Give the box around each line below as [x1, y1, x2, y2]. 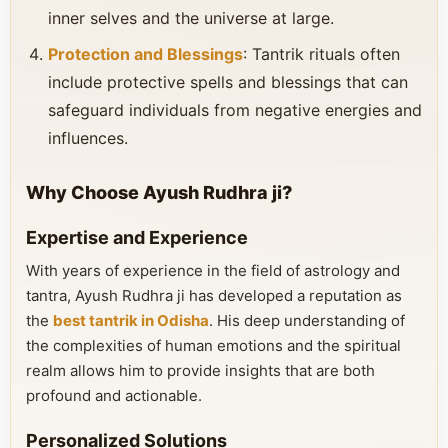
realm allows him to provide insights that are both [26, 361, 375, 380]
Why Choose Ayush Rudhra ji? [26, 182, 292, 203]
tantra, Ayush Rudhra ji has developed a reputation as [26, 286, 402, 305]
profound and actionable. [26, 386, 202, 405]
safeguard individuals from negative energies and [48, 100, 422, 120]
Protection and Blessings [48, 44, 243, 64]
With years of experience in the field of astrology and [26, 261, 400, 280]
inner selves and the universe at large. [48, 8, 334, 28]
